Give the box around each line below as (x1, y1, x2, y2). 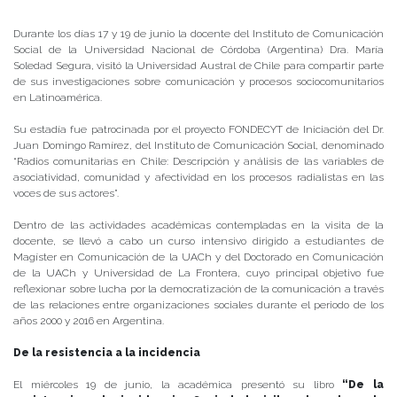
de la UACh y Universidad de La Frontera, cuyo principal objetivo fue (13, 267, 384, 280)
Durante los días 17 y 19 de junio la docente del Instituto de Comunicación (13, 27, 384, 41)
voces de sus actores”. (13, 187, 119, 200)
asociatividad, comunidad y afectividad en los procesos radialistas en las (13, 171, 384, 184)
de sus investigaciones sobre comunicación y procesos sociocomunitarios (13, 75, 384, 89)
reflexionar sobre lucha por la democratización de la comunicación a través (13, 283, 384, 296)
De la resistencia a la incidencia (13, 346, 200, 360)
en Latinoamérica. (13, 91, 102, 105)
